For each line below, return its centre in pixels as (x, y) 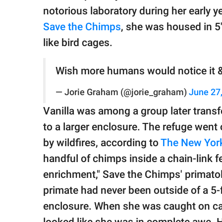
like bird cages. (79, 43)
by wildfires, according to (102, 143)
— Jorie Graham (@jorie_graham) (122, 92)
